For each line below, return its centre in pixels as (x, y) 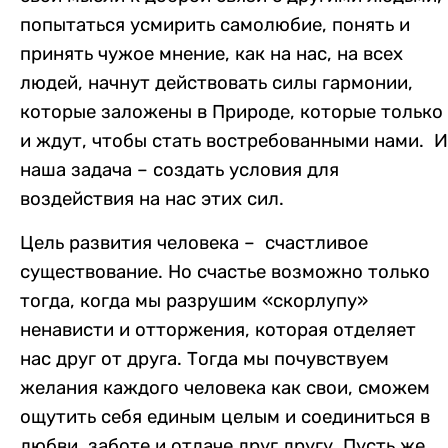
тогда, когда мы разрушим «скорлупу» (194, 300)
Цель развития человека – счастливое (194, 242)
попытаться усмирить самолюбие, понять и (215, 25)
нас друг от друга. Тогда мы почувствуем (204, 358)
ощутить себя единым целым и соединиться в (225, 416)
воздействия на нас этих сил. (152, 199)
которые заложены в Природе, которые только (231, 112)
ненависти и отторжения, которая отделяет (218, 329)
